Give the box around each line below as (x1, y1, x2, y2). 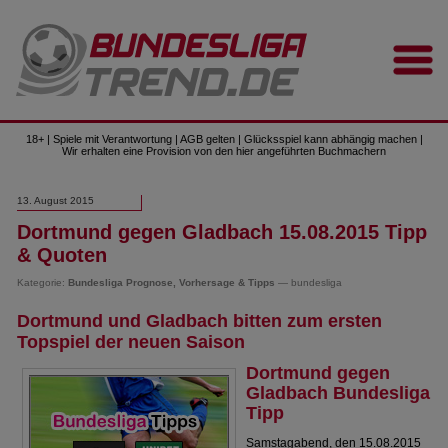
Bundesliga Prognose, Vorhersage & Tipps (68, 277, 276, 288)
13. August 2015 (17, 195, 95, 206)
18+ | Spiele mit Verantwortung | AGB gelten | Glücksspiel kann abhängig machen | (25, 133, 423, 145)
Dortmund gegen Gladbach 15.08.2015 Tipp (17, 221, 428, 243)
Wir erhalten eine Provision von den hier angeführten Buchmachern (62, 145, 386, 157)
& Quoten (17, 244, 108, 266)
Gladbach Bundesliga (246, 383, 431, 403)
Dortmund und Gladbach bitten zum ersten (17, 311, 383, 331)
